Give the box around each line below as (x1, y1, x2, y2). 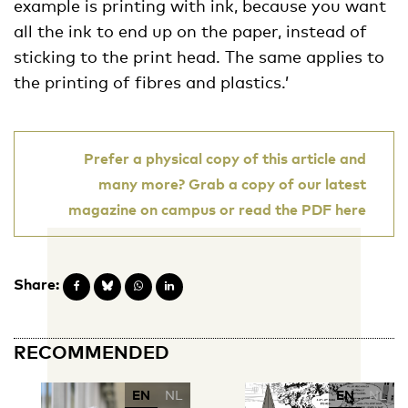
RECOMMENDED (14, 340, 169, 362)
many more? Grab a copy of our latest (98, 174, 366, 193)
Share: (14, 274, 59, 293)
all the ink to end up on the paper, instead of (14, 20, 367, 41)
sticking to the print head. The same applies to (14, 46, 384, 66)
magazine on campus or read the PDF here (68, 199, 366, 219)
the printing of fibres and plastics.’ (14, 71, 289, 92)
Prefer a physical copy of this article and (84, 148, 366, 168)
